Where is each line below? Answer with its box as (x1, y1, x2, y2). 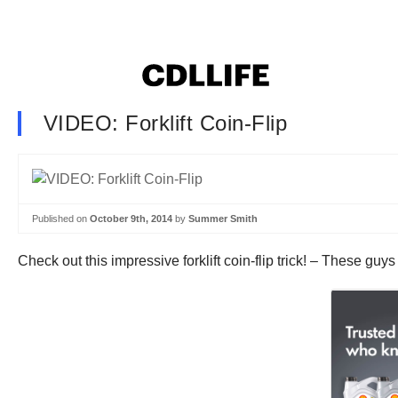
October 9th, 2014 (90, 212, 172, 224)
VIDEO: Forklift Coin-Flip (44, 111, 287, 135)
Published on (32, 212, 90, 224)
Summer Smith (188, 212, 258, 224)
